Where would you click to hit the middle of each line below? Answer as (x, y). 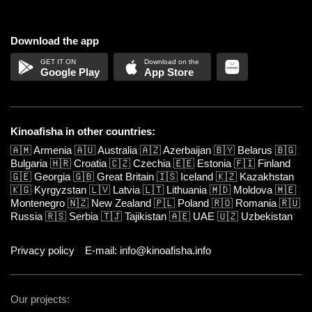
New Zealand (121, 203)
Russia (26, 217)
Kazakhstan (267, 177)
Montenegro (38, 203)
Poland (193, 203)
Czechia (152, 164)
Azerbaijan (187, 150)
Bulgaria (29, 164)
